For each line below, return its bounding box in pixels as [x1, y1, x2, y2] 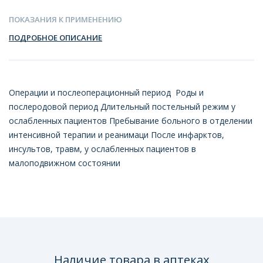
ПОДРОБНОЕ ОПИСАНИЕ [9, 32, 102, 43]
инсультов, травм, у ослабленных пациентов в [9, 143, 196, 155]
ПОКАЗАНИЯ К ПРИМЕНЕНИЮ [9, 14, 122, 25]
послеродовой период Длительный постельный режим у [9, 101, 235, 113]
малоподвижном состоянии [9, 157, 120, 169]
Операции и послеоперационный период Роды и [9, 87, 204, 99]
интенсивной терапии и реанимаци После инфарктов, [9, 129, 224, 141]
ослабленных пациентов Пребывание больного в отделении [9, 115, 252, 127]
